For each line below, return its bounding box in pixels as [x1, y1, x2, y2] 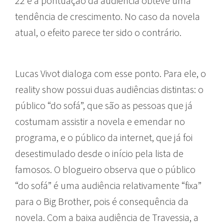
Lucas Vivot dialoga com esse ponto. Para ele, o [15, 66, 206, 79]
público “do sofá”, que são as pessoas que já [15, 98, 192, 111]
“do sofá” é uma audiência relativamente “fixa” [15, 178, 201, 191]
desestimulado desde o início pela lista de [15, 146, 183, 159]
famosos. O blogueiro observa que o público [15, 162, 195, 175]
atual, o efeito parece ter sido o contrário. [15, 25, 181, 38]
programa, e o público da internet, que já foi [15, 130, 192, 143]
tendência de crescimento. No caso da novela [15, 9, 200, 22]
